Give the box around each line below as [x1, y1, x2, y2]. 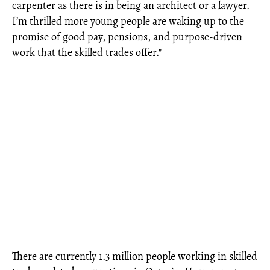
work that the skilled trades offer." [12, 45, 162, 60]
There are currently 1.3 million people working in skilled [12, 249, 257, 263]
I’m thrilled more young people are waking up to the [12, 14, 244, 28]
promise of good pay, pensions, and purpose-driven [12, 30, 242, 44]
